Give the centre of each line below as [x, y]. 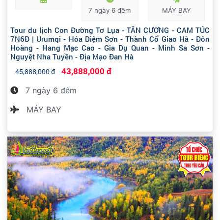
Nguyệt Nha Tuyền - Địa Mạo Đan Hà [72, 56]
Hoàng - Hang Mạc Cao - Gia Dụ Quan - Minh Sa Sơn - [110, 47]
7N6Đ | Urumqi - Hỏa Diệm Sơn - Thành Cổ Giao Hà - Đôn [110, 39]
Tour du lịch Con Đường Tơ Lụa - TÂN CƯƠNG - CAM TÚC [110, 30]
